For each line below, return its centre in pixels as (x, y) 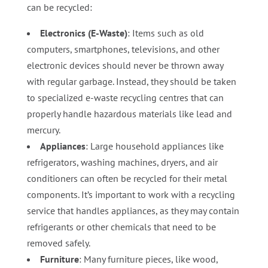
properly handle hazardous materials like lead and (129, 113)
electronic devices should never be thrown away (125, 65)
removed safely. (58, 243)
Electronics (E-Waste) (83, 33)
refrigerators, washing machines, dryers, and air (122, 162)
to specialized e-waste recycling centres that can (125, 97)
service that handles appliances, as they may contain (133, 210)
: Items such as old (165, 33)
